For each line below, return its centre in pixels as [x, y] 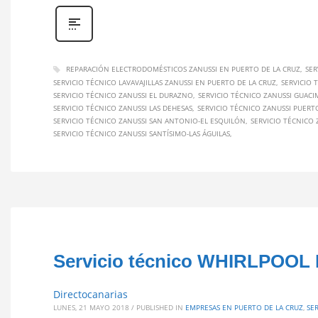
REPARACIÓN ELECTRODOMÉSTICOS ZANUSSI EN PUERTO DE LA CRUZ [183, 68]
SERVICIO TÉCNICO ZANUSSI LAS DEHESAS [123, 108]
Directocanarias [91, 295]
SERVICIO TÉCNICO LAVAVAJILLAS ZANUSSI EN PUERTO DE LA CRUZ [165, 83]
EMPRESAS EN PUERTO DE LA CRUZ [244, 308]
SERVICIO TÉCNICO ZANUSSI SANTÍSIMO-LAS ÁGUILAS [142, 134]
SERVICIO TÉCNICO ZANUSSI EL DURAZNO [123, 95]
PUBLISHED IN [160, 308]
